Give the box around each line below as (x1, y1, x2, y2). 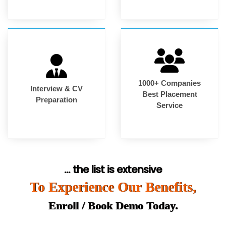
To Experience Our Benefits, (30, 179, 196, 195)
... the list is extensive (64, 162, 162, 177)
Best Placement (142, 89, 197, 98)
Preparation (36, 95, 77, 104)
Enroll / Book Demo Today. (48, 199, 178, 212)
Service (156, 100, 183, 109)
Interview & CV (30, 84, 83, 93)
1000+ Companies (138, 78, 201, 87)
